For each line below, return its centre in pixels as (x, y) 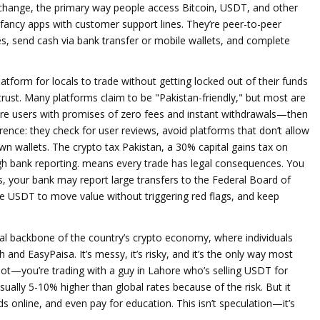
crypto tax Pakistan (117, 147)
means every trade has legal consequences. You (192, 163)
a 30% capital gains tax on (227, 147)
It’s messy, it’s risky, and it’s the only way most (185, 254)
